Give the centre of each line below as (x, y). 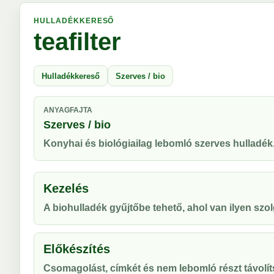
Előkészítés (77, 249)
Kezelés (66, 188)
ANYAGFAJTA (68, 110)
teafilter (77, 42)
